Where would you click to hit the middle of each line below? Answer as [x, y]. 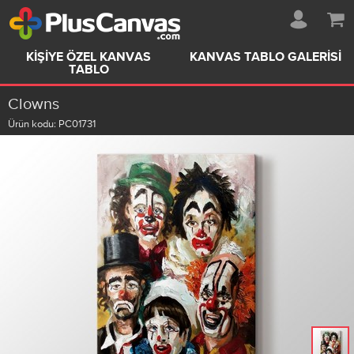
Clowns [34, 104]
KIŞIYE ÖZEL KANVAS [88, 58]
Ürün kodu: [33, 124]
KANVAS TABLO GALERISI [265, 58]
